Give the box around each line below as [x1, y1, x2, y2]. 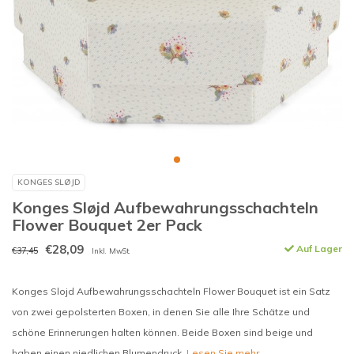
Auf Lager [294, 243, 342, 254]
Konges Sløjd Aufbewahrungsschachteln [12, 198, 318, 217]
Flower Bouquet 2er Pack [12, 215, 202, 235]
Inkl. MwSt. [92, 246, 130, 255]
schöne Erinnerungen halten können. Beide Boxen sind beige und [12, 326, 313, 338]
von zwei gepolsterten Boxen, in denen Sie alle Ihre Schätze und [12, 306, 310, 318]
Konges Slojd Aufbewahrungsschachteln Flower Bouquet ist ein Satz [12, 285, 330, 297]
